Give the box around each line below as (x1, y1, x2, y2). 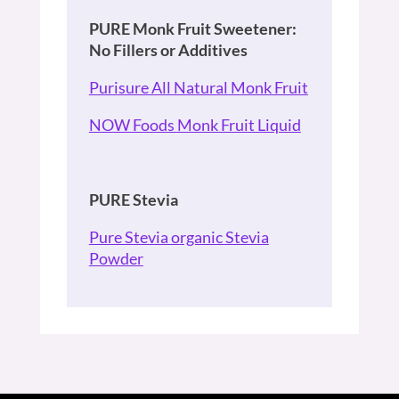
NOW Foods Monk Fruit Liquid (88, 114, 301, 134)
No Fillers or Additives (88, 39, 248, 60)
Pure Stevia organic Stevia (88, 226, 269, 247)
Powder (88, 248, 143, 268)
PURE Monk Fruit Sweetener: (88, 18, 297, 38)
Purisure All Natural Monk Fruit (88, 77, 308, 97)
